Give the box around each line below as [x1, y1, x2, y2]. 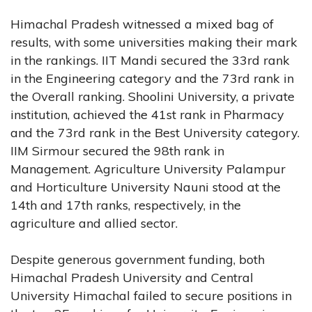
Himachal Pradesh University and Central [10, 269, 253, 286]
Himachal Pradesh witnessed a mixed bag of [10, 15, 274, 32]
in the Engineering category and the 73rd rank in [10, 70, 294, 86]
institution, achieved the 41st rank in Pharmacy [10, 106, 284, 123]
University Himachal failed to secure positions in [10, 287, 292, 304]
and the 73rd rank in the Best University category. [10, 124, 299, 141]
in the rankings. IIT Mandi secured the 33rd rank [10, 52, 290, 68]
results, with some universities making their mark [10, 33, 297, 50]
